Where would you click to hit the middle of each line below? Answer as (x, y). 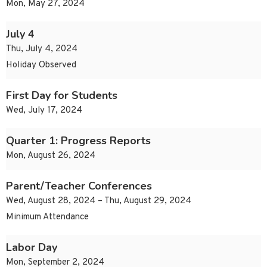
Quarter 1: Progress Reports (78, 141)
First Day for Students (62, 96)
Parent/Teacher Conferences (79, 186)
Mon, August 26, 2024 (51, 156)
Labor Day (32, 248)
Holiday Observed (41, 66)
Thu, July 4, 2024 (42, 49)
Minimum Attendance (47, 218)
